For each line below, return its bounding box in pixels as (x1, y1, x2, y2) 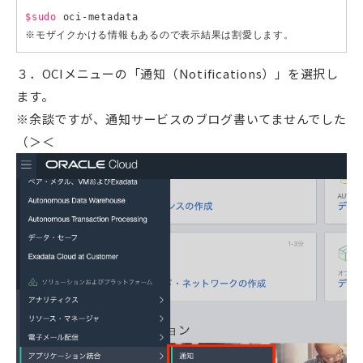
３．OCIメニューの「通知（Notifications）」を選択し (16, 65, 339, 83)
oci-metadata (56, 11, 139, 23)
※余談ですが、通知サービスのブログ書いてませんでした (16, 110, 347, 128)
